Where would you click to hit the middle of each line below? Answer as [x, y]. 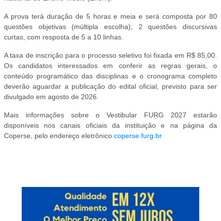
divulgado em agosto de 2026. [51, 96]
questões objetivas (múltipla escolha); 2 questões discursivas [110, 26]
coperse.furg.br [138, 135]
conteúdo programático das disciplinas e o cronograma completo [110, 76]
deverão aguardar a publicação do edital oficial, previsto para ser [110, 86]
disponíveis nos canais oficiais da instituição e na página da [110, 125]
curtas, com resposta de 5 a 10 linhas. [64, 37]
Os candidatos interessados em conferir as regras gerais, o [110, 65]
